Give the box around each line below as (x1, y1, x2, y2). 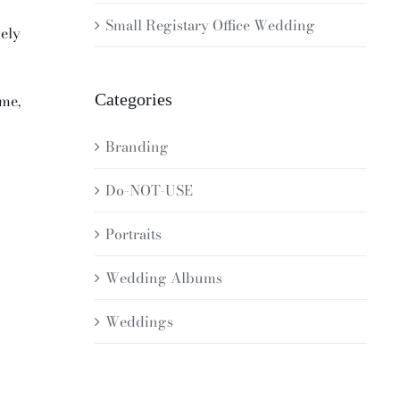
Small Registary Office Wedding (105, 13, 316, 36)
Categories (95, 88, 173, 109)
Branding (105, 136, 170, 158)
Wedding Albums (105, 267, 223, 289)
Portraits (105, 223, 162, 246)
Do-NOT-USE (105, 179, 194, 202)
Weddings (105, 311, 174, 333)
